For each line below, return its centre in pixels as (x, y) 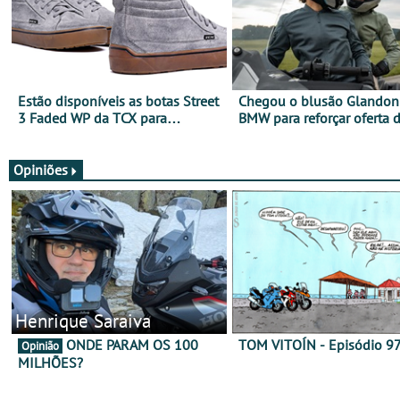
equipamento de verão (307, 134)
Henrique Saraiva (83, 320)
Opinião (40, 346)
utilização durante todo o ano (108, 134)
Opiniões (41, 170)
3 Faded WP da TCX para (92, 117)
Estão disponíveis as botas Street (118, 100)
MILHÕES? (50, 362)
